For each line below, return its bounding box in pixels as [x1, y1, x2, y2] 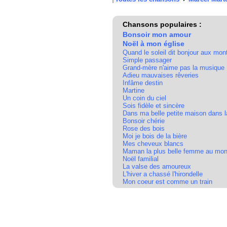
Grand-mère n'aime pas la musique [123, 64, 224, 71]
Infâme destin [123, 79, 163, 87]
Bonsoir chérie [123, 117, 165, 125]
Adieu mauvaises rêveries [123, 71, 199, 79]
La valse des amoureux [123, 163, 191, 170]
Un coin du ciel [123, 94, 166, 102]
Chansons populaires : [123, 20, 202, 28]
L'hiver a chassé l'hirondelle [123, 170, 203, 178]
